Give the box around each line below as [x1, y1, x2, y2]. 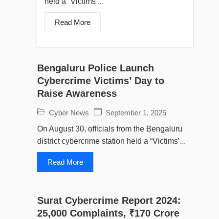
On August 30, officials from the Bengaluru [37, 124, 182, 133]
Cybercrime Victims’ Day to [37, 75, 164, 86]
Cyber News [49, 108, 89, 117]
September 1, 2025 [106, 108, 166, 117]
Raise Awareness [37, 88, 117, 99]
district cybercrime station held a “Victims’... [37, 136, 186, 145]
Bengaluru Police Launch [37, 62, 154, 73]
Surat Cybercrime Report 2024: [37, 195, 181, 206]
